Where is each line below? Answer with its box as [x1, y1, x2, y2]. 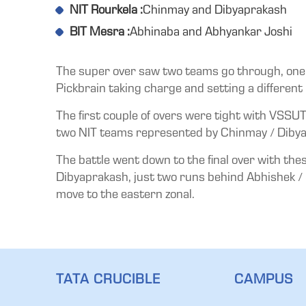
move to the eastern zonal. [56, 189, 195, 202]
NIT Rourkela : [70, 5, 143, 18]
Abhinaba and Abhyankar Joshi [130, 27, 292, 40]
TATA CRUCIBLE [56, 274, 161, 288]
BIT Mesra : [70, 27, 130, 40]
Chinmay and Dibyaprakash [143, 5, 287, 18]
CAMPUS [234, 274, 294, 288]
